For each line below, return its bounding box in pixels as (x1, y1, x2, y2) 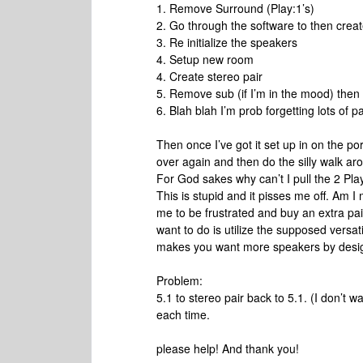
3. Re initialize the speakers (156, 34, 297, 50)
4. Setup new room (156, 51, 254, 67)
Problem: (156, 272, 203, 288)
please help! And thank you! (156, 340, 299, 357)
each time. (156, 306, 210, 322)
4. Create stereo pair (156, 68, 263, 84)
